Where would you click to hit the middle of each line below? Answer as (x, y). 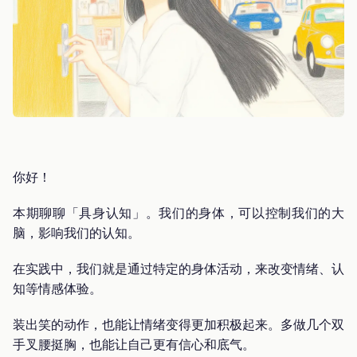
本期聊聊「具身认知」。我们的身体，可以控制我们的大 (178, 212)
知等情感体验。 (57, 288)
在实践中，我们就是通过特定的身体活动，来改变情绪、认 (178, 268)
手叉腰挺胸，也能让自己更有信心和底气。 (134, 344)
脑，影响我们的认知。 (76, 232)
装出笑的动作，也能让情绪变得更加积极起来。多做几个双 (178, 324)
